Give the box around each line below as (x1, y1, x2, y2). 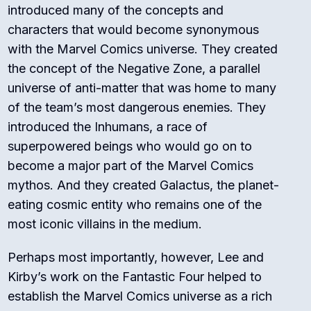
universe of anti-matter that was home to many (8, 81, 277, 96)
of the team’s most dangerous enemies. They (8, 100, 267, 115)
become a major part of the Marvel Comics (8, 158, 254, 174)
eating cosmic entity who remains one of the (8, 197, 262, 212)
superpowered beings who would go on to (8, 139, 253, 154)
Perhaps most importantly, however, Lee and (8, 250, 264, 265)
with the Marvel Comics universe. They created (8, 42, 278, 57)
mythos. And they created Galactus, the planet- (8, 178, 280, 193)
